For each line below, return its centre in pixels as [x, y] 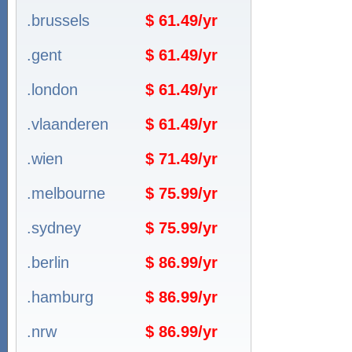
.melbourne [66, 193]
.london [52, 90]
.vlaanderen [68, 124]
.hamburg [60, 297]
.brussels [58, 20]
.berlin [48, 262]
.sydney [54, 228]
